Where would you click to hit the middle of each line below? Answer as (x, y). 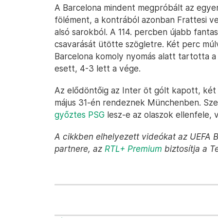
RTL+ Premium (133, 149)
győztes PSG (80, 115)
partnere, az (80, 149)
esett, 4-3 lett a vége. (98, 68)
